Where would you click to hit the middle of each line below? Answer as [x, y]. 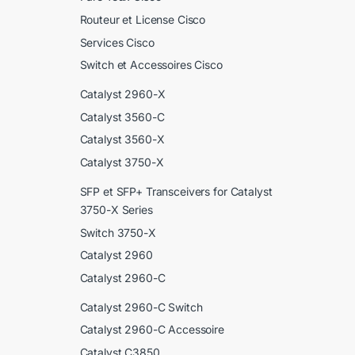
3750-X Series [116, 209]
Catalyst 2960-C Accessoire [152, 330]
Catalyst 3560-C [122, 116]
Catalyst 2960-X [122, 94]
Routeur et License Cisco [143, 19]
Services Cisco [117, 42]
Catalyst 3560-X [122, 139]
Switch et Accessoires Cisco [151, 65]
